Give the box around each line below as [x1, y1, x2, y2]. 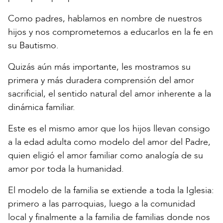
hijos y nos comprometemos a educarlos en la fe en [8, 26, 213, 39]
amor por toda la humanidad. [8, 163, 124, 176]
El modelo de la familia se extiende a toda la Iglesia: [8, 184, 214, 197]
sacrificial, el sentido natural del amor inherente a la [8, 88, 211, 101]
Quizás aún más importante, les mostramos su [8, 61, 191, 74]
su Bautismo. [8, 39, 59, 52]
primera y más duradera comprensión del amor [8, 74, 194, 87]
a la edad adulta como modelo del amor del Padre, [8, 136, 211, 149]
